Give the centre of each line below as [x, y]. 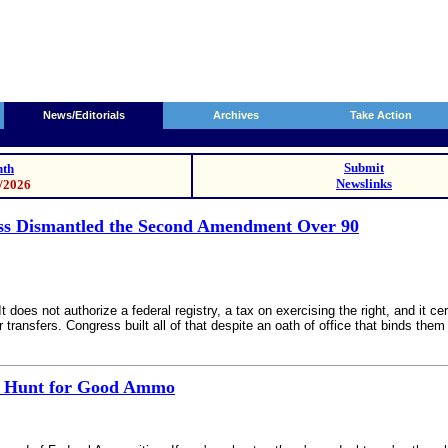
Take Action [380, 115]
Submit [364, 167]
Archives [235, 115]
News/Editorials [84, 115]
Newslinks [364, 183]
